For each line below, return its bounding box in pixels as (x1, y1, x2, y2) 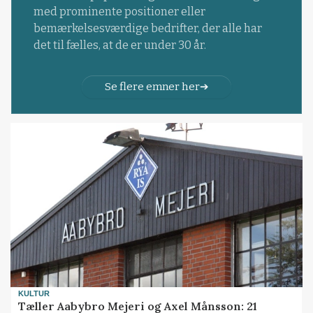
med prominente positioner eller (33, 4, 205, 18)
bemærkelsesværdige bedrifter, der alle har (33, 21, 262, 35)
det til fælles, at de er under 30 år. (33, 38, 206, 52)
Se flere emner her (104, 80, 200, 93)
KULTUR (18, 289, 50, 298)
